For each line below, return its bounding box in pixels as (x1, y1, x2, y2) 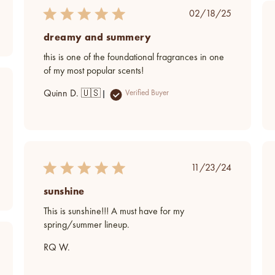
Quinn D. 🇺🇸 (43, 88, 101, 99)
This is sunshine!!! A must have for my (43, 206, 184, 217)
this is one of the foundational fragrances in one (43, 52, 224, 63)
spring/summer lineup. (43, 220, 130, 230)
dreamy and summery (43, 30, 152, 44)
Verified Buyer (125, 88, 169, 97)
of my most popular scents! (43, 66, 144, 76)
